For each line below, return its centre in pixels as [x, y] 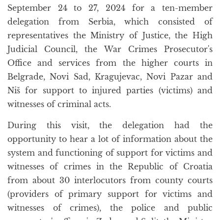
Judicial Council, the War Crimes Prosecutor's [110, 49]
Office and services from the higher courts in [110, 63]
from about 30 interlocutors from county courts [110, 180]
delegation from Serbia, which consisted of [110, 22]
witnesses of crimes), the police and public [110, 208]
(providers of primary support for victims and [110, 194]
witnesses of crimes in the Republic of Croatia [110, 166]
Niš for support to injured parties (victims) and [110, 90]
